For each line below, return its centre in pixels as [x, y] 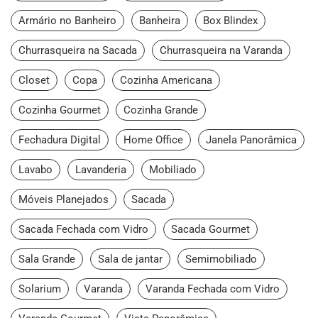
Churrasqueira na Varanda [221, 51]
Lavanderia [101, 170]
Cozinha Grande [161, 110]
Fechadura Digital [60, 140]
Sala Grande [47, 259]
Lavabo [35, 170]
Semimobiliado [221, 259]
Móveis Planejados [64, 200]
